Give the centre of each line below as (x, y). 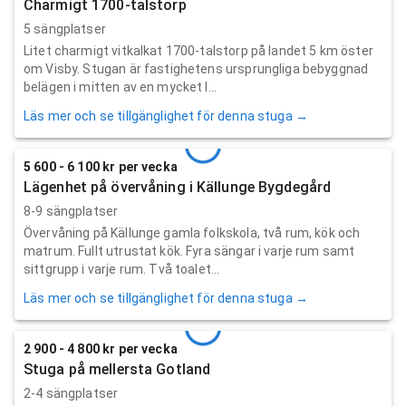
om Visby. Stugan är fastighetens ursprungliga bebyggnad (196, 68)
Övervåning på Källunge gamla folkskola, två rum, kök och (192, 232)
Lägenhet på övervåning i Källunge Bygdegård (178, 187)
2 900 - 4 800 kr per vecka (101, 348)
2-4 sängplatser (71, 393)
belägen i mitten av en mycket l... (121, 87)
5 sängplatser (65, 29)
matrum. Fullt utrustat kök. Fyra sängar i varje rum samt (189, 251)
